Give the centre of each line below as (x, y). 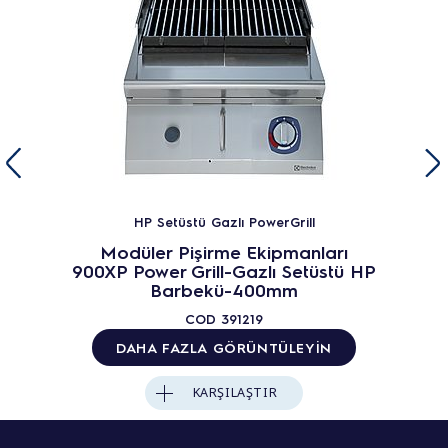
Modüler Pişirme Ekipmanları (224, 251)
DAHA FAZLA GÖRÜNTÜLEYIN (224, 347)
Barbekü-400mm (224, 289)
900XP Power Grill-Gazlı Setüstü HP (224, 270)
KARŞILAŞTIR (235, 392)
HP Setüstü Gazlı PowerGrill (224, 221)
